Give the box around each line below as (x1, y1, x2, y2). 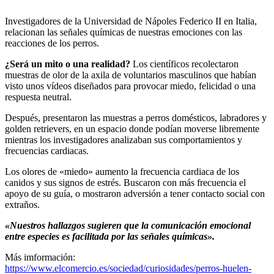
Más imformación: (5, 251, 75, 262)
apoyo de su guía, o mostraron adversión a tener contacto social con (5, 188, 265, 199)
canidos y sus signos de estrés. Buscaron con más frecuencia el (5, 177, 246, 188)
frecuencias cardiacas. (5, 145, 91, 156)
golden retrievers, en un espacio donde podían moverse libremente (5, 123, 259, 134)
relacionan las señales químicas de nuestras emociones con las (5, 26, 242, 37)
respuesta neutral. (5, 91, 74, 102)
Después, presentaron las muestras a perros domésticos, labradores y (5, 112, 267, 123)
